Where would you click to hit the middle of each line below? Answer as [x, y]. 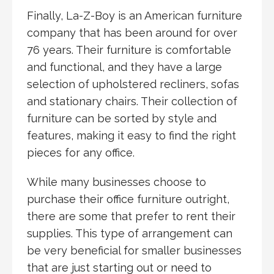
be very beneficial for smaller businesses [134, 250]
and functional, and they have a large [124, 67]
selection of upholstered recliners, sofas [133, 84]
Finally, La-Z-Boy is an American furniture [135, 15]
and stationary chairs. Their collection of [132, 101]
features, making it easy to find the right [131, 135]
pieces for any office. [81, 152]
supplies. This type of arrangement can [130, 233]
